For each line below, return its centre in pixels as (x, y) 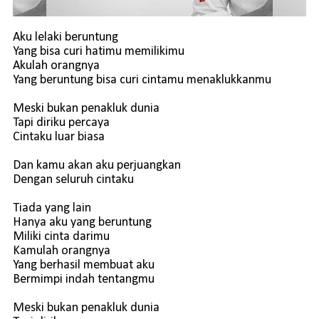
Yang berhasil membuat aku (84, 265)
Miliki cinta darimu (61, 237)
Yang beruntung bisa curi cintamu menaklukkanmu (142, 80)
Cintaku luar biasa (59, 137)
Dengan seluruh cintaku (73, 180)
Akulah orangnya (56, 66)
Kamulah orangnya (62, 251)
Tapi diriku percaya (61, 123)
